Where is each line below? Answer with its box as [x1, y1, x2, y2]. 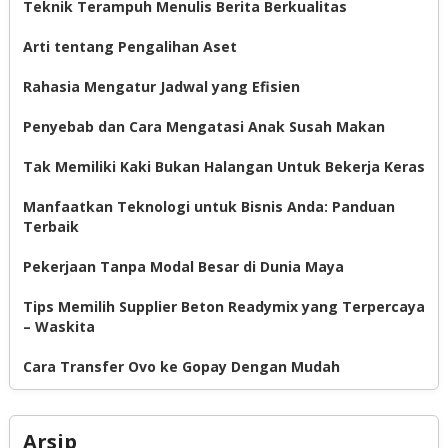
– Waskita [22, 316, 95, 336]
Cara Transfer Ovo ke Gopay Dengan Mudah [22, 356, 340, 376]
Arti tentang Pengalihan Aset [22, 36, 237, 56]
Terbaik [22, 216, 79, 236]
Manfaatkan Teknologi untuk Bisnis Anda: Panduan [22, 196, 395, 216]
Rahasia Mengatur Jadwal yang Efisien [22, 76, 300, 96]
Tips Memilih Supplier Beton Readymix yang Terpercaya [22, 296, 425, 316]
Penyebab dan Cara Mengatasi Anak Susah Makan [22, 116, 385, 136]
